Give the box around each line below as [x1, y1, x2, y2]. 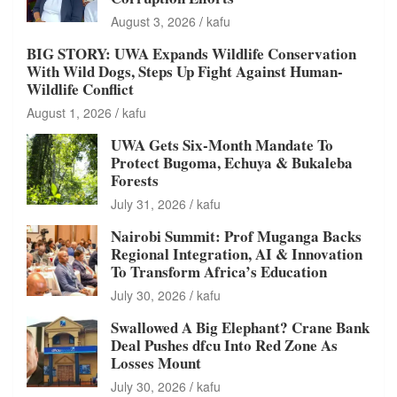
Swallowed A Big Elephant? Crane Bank [111, 315, 370, 339]
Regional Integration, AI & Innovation [111, 242, 362, 265]
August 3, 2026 [111, 12, 196, 30]
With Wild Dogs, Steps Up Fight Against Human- [27, 59, 343, 82]
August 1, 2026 [27, 103, 112, 121]
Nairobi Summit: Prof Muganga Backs [111, 224, 362, 247]
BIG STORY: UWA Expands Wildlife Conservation [27, 42, 356, 65]
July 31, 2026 [111, 194, 186, 213]
